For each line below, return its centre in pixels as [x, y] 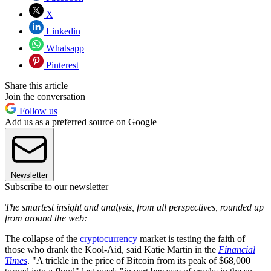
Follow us [37, 111]
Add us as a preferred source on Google [81, 122]
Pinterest [61, 65]
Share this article [36, 86]
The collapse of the [42, 239]
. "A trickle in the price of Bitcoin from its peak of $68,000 [139, 261]
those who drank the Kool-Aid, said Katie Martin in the [112, 250]
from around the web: [46, 218]
